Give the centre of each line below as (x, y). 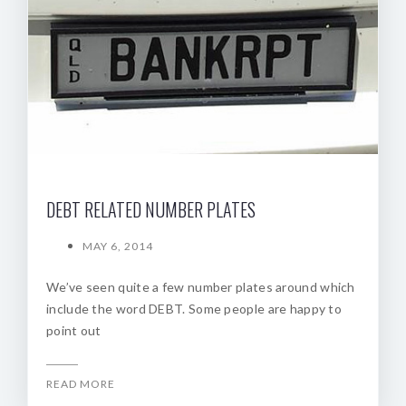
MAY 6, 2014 (118, 246)
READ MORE (81, 383)
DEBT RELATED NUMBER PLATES (151, 209)
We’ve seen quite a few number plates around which (201, 286)
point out (74, 330)
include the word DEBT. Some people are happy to (194, 308)
